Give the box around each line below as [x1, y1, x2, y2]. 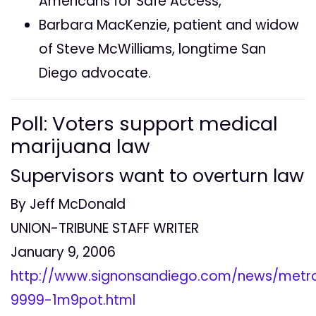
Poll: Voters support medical [11, 110, 278, 138]
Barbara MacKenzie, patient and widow [39, 16, 299, 35]
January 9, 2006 [11, 243, 116, 262]
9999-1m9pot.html [11, 291, 135, 310]
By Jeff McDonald [11, 195, 126, 214]
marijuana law [11, 133, 150, 161]
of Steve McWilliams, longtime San [39, 39, 266, 59]
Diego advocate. [39, 63, 151, 83]
